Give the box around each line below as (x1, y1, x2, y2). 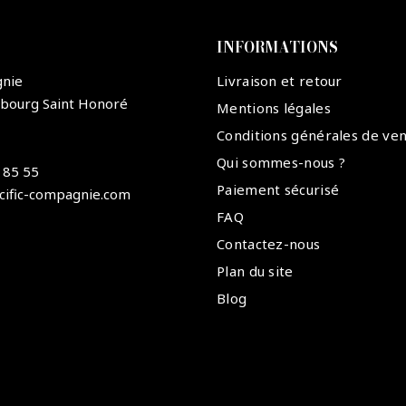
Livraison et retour (217, 72, 343, 91)
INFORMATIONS (217, 36, 338, 59)
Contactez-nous (217, 235, 321, 254)
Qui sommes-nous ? (217, 153, 346, 172)
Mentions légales (217, 99, 331, 118)
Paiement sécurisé (217, 180, 340, 199)
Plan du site (217, 262, 294, 281)
